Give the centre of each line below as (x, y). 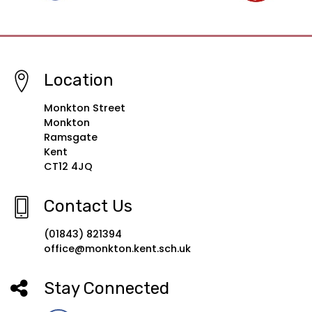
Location (79, 80)
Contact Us (88, 206)
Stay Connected (107, 289)
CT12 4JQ (68, 167)
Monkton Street (85, 108)
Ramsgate (71, 138)
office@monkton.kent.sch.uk (117, 249)
